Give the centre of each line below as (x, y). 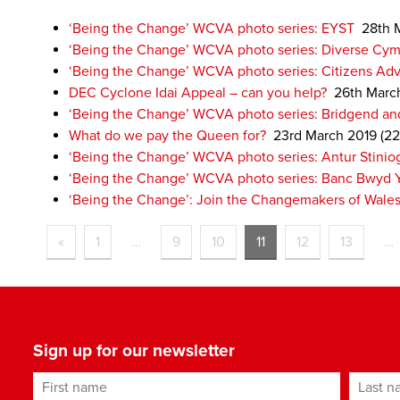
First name (67, 382)
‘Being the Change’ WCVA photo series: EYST (212, 29)
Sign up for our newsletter (134, 350)
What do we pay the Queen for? (167, 136)
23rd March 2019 (325, 136)
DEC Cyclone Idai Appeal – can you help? (198, 93)
